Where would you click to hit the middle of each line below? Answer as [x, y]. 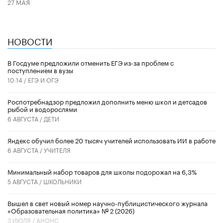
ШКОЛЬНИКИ [62, 181]
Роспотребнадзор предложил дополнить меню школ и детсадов [107, 101]
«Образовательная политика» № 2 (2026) [71, 210]
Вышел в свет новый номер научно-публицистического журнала [108, 202]
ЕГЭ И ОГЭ [43, 79]
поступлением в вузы [40, 69]
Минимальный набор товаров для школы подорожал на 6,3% [102, 171]
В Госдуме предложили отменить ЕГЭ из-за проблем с [91, 62]
